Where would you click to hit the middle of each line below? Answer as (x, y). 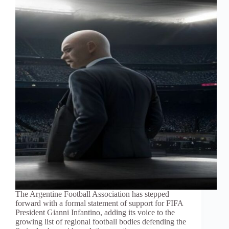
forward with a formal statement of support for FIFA (99, 203)
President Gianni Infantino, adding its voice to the (95, 213)
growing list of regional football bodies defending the (101, 222)
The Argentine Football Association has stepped (92, 194)
